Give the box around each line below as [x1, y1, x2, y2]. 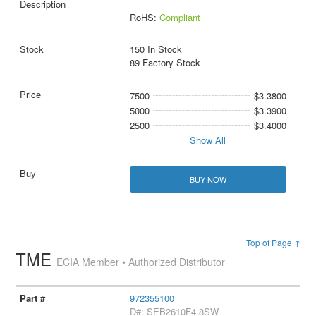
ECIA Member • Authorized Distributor [56, 255, 226, 269]
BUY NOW [189, 174, 226, 186]
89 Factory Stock [129, 56, 200, 70]
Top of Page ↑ [245, 236, 300, 249]
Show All [190, 133, 226, 147]
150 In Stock [129, 42, 182, 56]
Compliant [159, 11, 200, 25]
